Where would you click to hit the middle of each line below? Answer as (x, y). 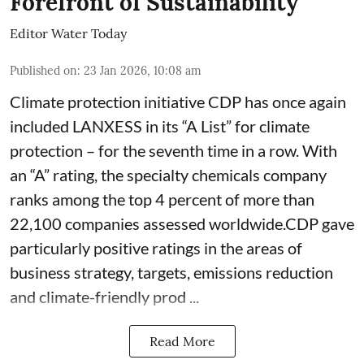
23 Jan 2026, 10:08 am (143, 70)
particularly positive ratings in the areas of (156, 247)
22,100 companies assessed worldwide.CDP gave (182, 223)
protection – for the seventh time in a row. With (173, 150)
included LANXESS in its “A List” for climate (160, 126)
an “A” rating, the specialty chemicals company (168, 174)
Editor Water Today (68, 33)
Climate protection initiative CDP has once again (178, 101)
